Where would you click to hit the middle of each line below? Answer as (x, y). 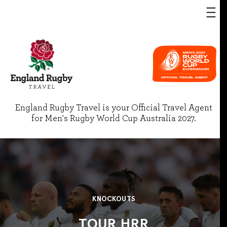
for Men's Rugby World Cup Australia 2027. (113, 119)
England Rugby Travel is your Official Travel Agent (113, 108)
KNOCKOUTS (113, 199)
